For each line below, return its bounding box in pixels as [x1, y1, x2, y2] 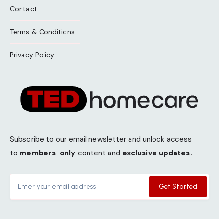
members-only [20, 148, 76, 158]
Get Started [158, 183, 197, 191]
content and [75, 148, 122, 158]
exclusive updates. [122, 148, 192, 158]
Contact [10, 4, 37, 13]
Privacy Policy [10, 50, 55, 59]
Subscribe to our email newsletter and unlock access [10, 134, 192, 144]
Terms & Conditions [10, 27, 75, 36]
